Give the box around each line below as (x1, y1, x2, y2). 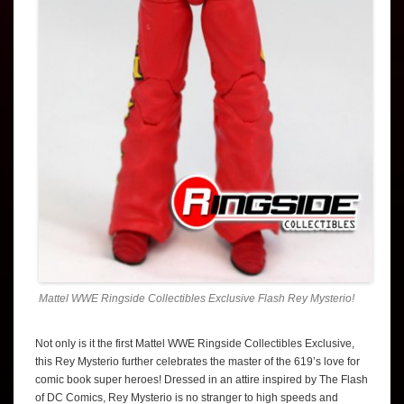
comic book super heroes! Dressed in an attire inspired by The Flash (35, 372, 368, 386)
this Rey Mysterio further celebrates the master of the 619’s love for (35, 354, 360, 368)
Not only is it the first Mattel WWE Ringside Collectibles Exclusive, (35, 336, 354, 350)
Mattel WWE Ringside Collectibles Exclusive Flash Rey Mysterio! (39, 291, 354, 305)
